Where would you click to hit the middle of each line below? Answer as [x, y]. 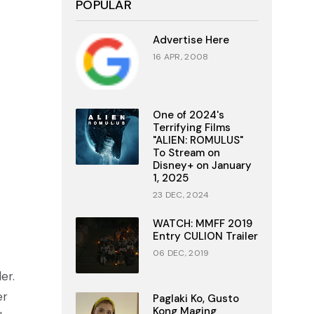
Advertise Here [191, 40]
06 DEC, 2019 [181, 253]
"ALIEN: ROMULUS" [198, 140]
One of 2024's [188, 115]
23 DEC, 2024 [181, 195]
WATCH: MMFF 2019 [202, 224]
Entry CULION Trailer [205, 236]
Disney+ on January [202, 165]
